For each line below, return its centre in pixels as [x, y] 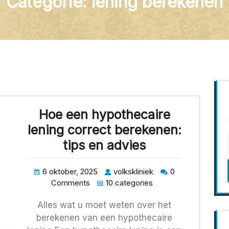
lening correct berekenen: [104, 130]
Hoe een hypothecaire [104, 115]
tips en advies [105, 145]
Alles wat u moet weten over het [105, 205]
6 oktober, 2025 [70, 172]
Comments [70, 183]
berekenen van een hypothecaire [105, 218]
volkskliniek [133, 172]
